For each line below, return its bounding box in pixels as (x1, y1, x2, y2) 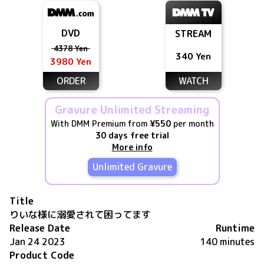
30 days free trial (95, 130, 169, 141)
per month (170, 118, 214, 129)
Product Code (9, 249, 74, 262)
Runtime (216, 222, 255, 235)
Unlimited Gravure (92, 160, 172, 173)
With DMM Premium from (50, 118, 150, 129)
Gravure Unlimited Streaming (55, 102, 209, 117)
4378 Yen (54, 42, 88, 54)
